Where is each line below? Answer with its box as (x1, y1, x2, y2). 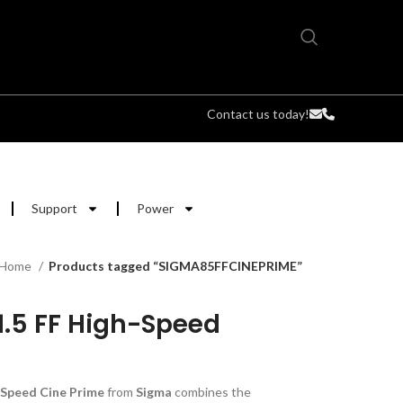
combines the (171, 384, 251, 399)
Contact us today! (207, 106, 309, 121)
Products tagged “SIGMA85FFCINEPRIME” (49, 258, 302, 273)
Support (31, 201, 77, 216)
